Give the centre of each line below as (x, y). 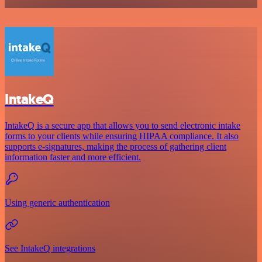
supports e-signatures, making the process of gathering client (116, 146)
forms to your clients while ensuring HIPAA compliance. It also (122, 136)
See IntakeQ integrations (50, 248)
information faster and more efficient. (73, 157)
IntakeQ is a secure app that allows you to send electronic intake (123, 125)
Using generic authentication (57, 202)
